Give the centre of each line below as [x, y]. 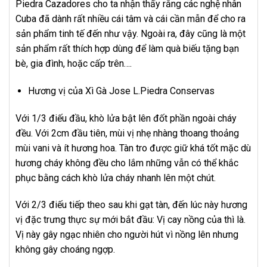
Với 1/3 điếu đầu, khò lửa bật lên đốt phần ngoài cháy [126, 118]
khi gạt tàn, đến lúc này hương [186, 205]
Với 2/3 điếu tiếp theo [60, 205]
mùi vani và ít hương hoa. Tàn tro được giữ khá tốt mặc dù [133, 148]
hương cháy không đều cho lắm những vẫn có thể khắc [127, 163]
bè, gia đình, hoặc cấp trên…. [74, 63]
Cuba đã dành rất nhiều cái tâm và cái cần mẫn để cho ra [131, 18]
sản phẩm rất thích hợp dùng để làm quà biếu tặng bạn [127, 48]
